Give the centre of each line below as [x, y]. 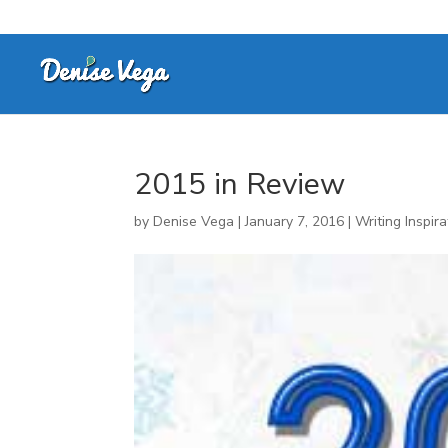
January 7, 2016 [295, 221]
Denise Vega [194, 221]
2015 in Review [240, 184]
